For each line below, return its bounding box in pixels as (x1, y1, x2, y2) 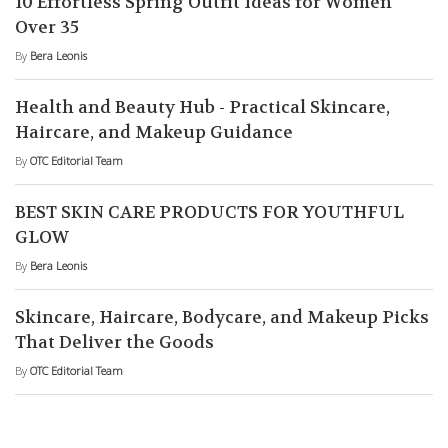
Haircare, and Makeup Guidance (15, 121, 293, 144)
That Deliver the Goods (15, 331, 214, 354)
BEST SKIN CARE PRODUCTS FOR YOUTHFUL (15, 201, 404, 224)
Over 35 (15, 16, 79, 39)
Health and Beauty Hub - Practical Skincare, (15, 96, 390, 119)
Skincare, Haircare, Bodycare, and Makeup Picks (15, 306, 429, 329)
